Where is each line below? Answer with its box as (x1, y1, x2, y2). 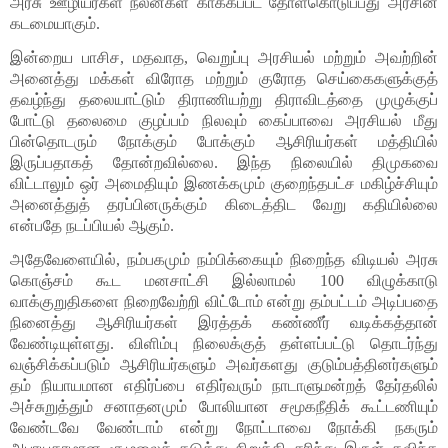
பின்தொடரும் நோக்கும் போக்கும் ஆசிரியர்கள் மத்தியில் (10, 132, 438, 150)
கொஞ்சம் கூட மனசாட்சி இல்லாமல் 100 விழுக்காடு (10, 272, 438, 290)
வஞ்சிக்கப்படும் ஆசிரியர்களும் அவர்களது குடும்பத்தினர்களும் (10, 356, 438, 374)
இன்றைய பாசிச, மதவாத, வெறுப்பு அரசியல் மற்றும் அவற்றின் (10, 48, 438, 66)
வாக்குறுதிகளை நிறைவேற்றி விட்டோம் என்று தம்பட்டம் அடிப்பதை (10, 293, 438, 311)
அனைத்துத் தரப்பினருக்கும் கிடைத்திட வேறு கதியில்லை (10, 195, 438, 213)
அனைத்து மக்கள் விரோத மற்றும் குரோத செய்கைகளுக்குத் (10, 69, 438, 87)
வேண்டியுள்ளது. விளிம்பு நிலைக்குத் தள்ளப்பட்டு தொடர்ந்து (10, 335, 438, 353)
